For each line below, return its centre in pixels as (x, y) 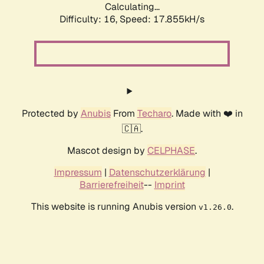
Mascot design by (107, 151)
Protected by (51, 114)
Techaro (154, 114)
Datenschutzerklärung (157, 173)
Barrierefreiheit (111, 185)
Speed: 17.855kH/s (162, 19)
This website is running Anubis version (115, 207)
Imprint (169, 185)
